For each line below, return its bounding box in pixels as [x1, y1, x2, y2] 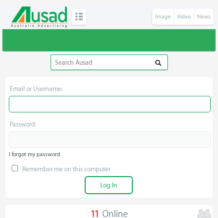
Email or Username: [10, 85, 63, 92]
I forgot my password [9, 151, 61, 158]
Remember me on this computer [21, 165, 111, 173]
